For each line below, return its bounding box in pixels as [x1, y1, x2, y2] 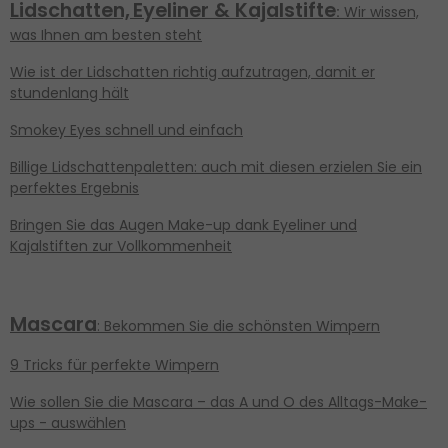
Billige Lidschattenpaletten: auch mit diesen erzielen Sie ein [10, 157, 422, 178]
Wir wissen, [340, 2, 419, 23]
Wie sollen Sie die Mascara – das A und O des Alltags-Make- [10, 392, 427, 413]
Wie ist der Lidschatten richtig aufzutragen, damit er [10, 62, 375, 83]
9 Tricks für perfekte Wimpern [10, 355, 219, 376]
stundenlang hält [10, 83, 129, 104]
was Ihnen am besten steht [10, 25, 202, 46]
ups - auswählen [10, 413, 126, 434]
